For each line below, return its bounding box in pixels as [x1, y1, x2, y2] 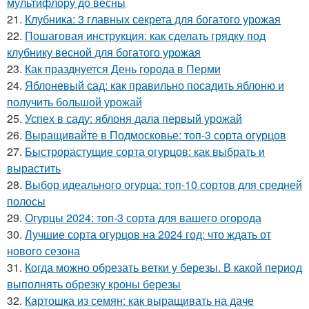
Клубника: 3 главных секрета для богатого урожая [25, 10, 281, 27]
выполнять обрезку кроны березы [7, 275, 181, 292]
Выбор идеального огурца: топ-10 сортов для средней [25, 176, 302, 192]
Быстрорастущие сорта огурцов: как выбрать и [25, 143, 265, 159]
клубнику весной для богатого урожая [7, 43, 201, 60]
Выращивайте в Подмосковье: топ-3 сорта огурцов [25, 126, 286, 143]
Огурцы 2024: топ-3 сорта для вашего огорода [25, 209, 261, 226]
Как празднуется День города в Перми [25, 60, 221, 77]
